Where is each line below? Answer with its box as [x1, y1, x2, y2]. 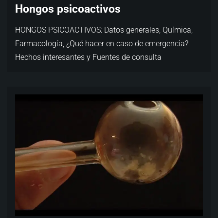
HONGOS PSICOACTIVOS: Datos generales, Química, [15, 25, 193, 35]
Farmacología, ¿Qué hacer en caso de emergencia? [15, 39, 188, 48]
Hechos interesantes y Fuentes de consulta [15, 53, 162, 62]
